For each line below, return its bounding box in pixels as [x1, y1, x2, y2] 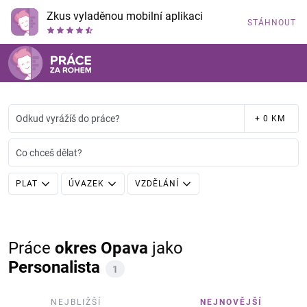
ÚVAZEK [69, 179, 104, 188]
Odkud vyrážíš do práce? [16, 113, 120, 124]
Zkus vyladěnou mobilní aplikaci [47, 10, 203, 23]
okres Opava [55, 238, 148, 258]
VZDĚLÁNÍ [135, 179, 179, 188]
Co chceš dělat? [16, 147, 82, 158]
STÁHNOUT [247, 18, 296, 27]
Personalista [8, 258, 100, 277]
